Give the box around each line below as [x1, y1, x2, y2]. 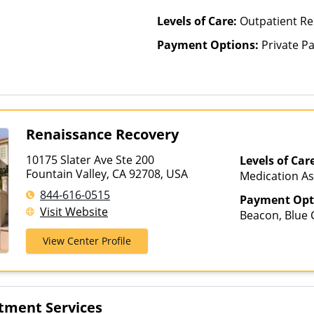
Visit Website [40, 204, 108, 219]
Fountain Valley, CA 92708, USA [26, 166, 188, 182]
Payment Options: [157, 37, 261, 53]
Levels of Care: [157, 13, 240, 29]
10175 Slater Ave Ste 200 [26, 152, 157, 168]
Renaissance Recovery [26, 125, 179, 144]
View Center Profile [43, 234, 131, 247]
